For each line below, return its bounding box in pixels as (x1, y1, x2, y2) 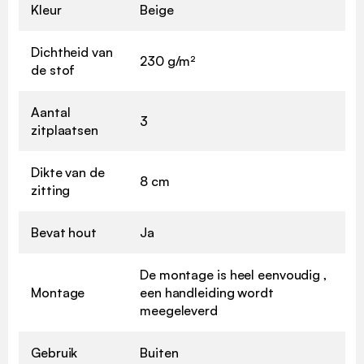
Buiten (140, 344, 179, 362)
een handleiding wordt (140, 284, 274, 301)
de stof (31, 62, 76, 79)
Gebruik (31, 344, 78, 362)
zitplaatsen (31, 122, 98, 139)
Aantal (31, 104, 71, 121)
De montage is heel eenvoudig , (140, 266, 327, 284)
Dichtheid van (31, 44, 113, 61)
